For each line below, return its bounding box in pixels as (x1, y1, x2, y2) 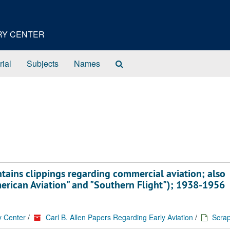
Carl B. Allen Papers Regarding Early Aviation (46, 212, 193, 222)
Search (123, 57, 149, 69)
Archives (123, 78, 155, 89)
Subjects (27, 57, 59, 69)
